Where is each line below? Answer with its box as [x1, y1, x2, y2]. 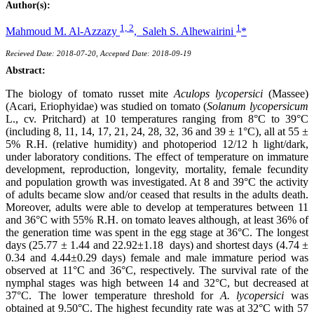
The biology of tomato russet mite [6, 88, 174, 100]
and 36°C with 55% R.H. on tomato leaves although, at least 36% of [6, 214, 308, 226]
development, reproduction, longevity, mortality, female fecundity [6, 163, 308, 176]
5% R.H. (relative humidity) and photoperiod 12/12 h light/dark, [6, 138, 308, 151]
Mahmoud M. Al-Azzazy [6, 25, 120, 38]
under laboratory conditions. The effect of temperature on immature [6, 151, 308, 163]
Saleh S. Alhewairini [139, 25, 236, 38]
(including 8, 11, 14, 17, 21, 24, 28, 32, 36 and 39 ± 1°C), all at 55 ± [6, 125, 308, 138]
